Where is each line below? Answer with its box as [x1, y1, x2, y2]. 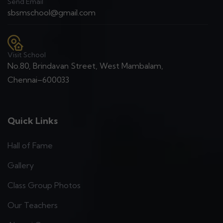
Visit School [7, 50, 46, 60]
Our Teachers [7, 200, 58, 211]
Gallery [7, 160, 34, 171]
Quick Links [7, 115, 58, 127]
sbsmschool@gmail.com [7, 7, 96, 18]
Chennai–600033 [7, 75, 69, 85]
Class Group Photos [7, 180, 81, 191]
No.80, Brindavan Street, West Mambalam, [7, 61, 163, 71]
